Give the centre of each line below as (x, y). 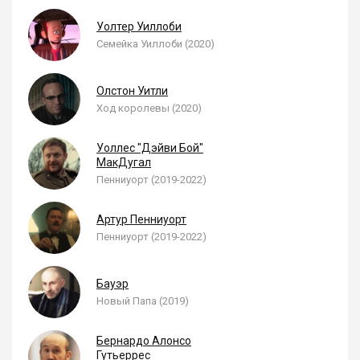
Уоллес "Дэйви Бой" (150, 148)
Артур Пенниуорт (141, 219)
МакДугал (124, 162)
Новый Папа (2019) (143, 301)
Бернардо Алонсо (144, 341)
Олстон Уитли (132, 91)
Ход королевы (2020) (149, 108)
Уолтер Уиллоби (139, 27)
